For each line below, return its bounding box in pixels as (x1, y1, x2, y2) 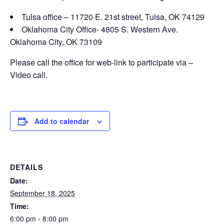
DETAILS (10, 162, 43, 172)
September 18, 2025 (10, 188, 75, 198)
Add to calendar (34, 116, 89, 126)
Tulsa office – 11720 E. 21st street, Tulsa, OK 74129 (21, 11, 204, 22)
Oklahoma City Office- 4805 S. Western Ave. (21, 23, 178, 35)
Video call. (10, 69, 47, 80)
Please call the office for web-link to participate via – (10, 56, 193, 68)
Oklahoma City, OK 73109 (10, 36, 102, 47)
